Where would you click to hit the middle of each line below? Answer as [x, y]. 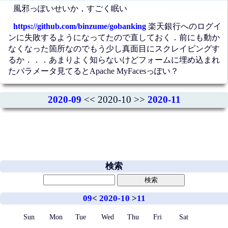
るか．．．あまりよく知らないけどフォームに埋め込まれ [114, 60]
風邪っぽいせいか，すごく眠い [70, 8]
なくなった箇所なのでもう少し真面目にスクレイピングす [114, 48]
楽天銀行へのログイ [183, 26]
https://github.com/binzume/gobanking [79, 26]
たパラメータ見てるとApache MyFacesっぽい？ [93, 71]
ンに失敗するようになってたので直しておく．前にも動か [114, 37]
